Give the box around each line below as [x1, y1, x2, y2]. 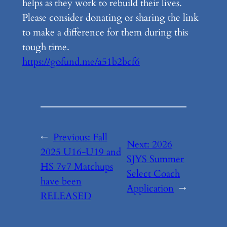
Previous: [53, 130, 93, 144]
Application [127, 182, 174, 196]
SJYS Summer [127, 153, 184, 166]
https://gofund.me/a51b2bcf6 [22, 55, 140, 68]
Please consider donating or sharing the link [22, 11, 199, 24]
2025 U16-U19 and [40, 145, 121, 159]
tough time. [22, 40, 69, 54]
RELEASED [40, 189, 91, 203]
